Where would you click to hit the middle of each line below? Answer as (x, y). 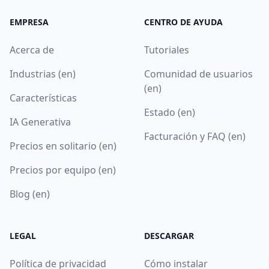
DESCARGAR (169, 235)
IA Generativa (40, 122)
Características (43, 98)
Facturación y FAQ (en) (195, 136)
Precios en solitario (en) (63, 146)
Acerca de (32, 50)
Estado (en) (170, 112)
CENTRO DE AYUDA (183, 22)
